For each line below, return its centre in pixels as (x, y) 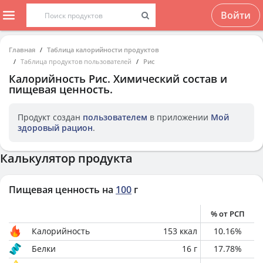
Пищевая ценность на (61, 190)
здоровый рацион (55, 128)
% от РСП (227, 214)
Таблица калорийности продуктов (103, 50)
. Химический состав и (167, 79)
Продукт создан (50, 117)
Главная (22, 50)
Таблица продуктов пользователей (76, 61)
